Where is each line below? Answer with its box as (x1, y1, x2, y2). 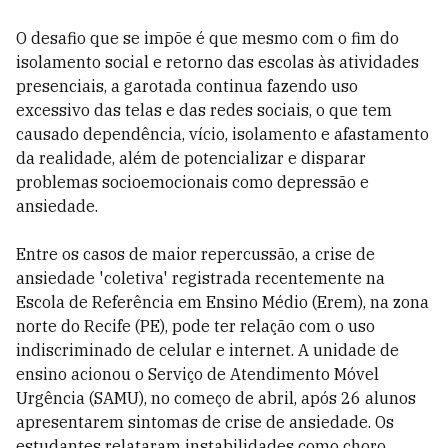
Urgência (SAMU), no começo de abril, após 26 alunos (16, 388, 416, 408)
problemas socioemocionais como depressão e (16, 172, 369, 192)
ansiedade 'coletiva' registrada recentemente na (16, 268, 385, 288)
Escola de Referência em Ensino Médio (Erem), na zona (16, 292, 429, 312)
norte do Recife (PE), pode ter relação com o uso (16, 316, 375, 336)
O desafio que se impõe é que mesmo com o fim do (16, 28, 399, 48)
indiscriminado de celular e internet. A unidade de (16, 340, 399, 360)
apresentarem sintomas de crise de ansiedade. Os (16, 412, 394, 432)
